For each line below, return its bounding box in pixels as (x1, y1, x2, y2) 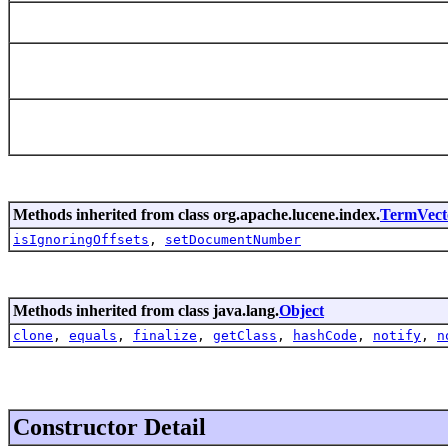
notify (373, 327, 421, 343)
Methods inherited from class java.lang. (13, 301, 279, 319)
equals (69, 327, 117, 343)
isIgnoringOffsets (13, 231, 149, 247)
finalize (133, 327, 197, 343)
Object (279, 301, 324, 319)
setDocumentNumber (165, 231, 301, 247)
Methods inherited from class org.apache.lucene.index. (13, 205, 380, 223)
